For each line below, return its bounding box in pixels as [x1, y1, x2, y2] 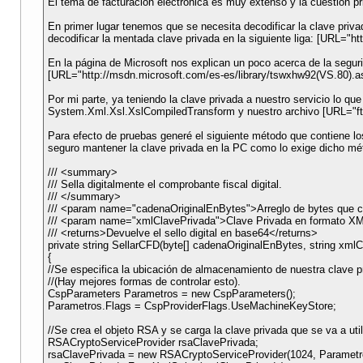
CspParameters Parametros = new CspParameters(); [48, 288, 296, 301]
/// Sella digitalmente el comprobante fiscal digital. [48, 178, 282, 191]
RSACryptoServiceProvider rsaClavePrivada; [48, 336, 258, 349]
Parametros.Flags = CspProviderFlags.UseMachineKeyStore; [48, 300, 336, 313]
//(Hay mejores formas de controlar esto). [48, 275, 241, 288]
